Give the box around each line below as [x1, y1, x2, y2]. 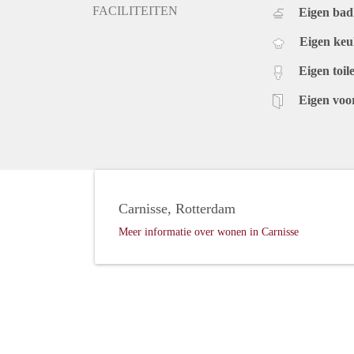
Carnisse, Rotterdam [119, 201, 235, 217]
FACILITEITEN [92, 4, 178, 18]
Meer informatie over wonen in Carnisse [119, 226, 299, 239]
